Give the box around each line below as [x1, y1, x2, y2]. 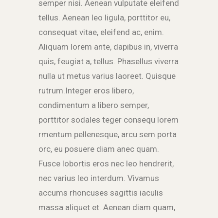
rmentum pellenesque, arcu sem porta [38, 129, 177, 140]
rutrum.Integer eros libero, [38, 86, 134, 96]
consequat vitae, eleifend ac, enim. [38, 27, 164, 37]
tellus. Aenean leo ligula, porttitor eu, [38, 13, 170, 23]
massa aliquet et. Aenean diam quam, [38, 202, 175, 213]
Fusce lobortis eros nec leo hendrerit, [38, 159, 174, 169]
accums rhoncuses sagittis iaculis [38, 188, 163, 198]
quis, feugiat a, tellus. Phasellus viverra [38, 56, 179, 67]
